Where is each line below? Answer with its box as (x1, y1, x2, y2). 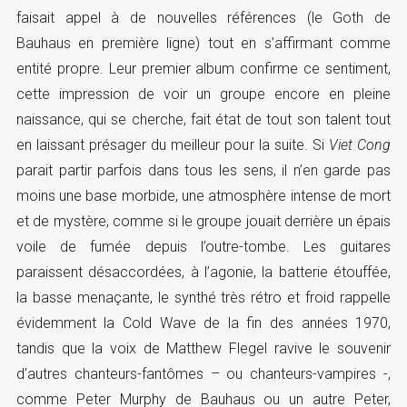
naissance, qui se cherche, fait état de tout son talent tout (15, 110, 392, 128)
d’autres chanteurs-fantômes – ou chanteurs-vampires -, (15, 364, 392, 382)
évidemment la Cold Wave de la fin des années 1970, (15, 313, 392, 332)
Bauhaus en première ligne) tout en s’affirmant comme (15, 34, 392, 52)
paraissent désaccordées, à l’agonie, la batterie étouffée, (15, 263, 392, 281)
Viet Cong (328, 135, 392, 154)
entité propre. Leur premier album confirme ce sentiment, (15, 59, 392, 77)
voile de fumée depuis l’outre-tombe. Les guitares (15, 237, 392, 255)
